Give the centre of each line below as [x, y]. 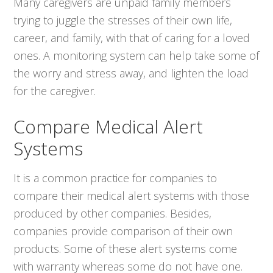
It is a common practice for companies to [115, 178]
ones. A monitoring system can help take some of [136, 55]
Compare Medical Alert [108, 126]
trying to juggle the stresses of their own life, [123, 20]
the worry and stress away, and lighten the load [131, 73]
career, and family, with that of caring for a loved [132, 37]
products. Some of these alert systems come [126, 248]
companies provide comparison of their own [123, 231]
